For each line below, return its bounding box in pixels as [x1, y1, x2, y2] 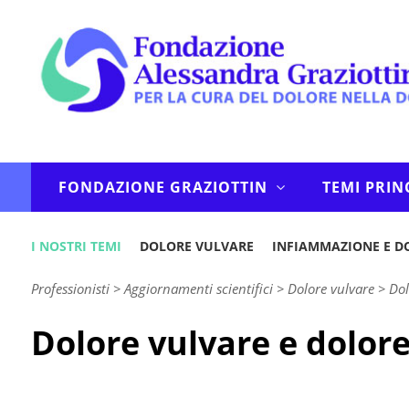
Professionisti [30, 279, 110, 298]
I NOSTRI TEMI [30, 237, 121, 255]
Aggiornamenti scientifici [123, 279, 273, 298]
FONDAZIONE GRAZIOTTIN [58, 177, 267, 197]
